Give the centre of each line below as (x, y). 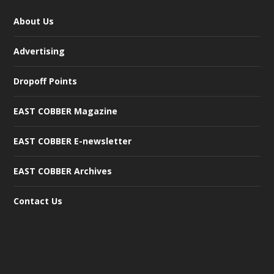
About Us (34, 21)
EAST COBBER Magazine (66, 111)
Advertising (39, 51)
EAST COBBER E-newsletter (73, 141)
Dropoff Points (46, 81)
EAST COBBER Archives (63, 171)
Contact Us (38, 201)
